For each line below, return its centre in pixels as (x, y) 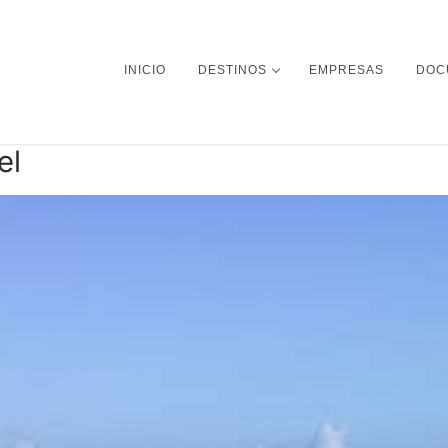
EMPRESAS (346, 70)
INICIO (145, 70)
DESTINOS (232, 70)
